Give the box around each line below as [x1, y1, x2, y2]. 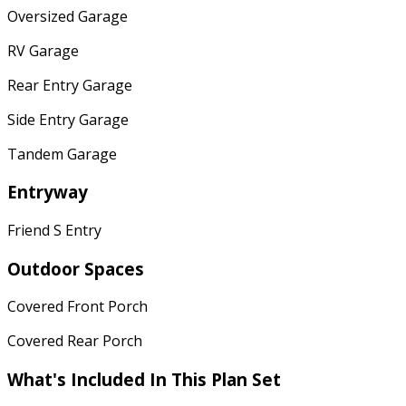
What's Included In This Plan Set [7, 368, 281, 391]
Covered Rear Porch [7, 331, 142, 352]
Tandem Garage [7, 143, 117, 164]
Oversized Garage [7, 5, 128, 26]
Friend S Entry [7, 220, 101, 240]
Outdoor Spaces [7, 256, 144, 280]
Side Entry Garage [7, 109, 129, 130]
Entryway [7, 180, 88, 204]
